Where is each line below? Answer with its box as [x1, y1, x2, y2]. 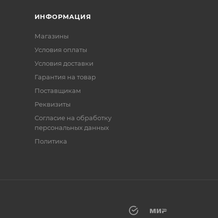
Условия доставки [34, 59, 93, 67]
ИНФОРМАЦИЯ [34, 13, 91, 20]
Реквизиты [34, 100, 71, 108]
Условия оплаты [34, 46, 87, 54]
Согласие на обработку [34, 114, 111, 122]
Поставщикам [34, 87, 81, 94]
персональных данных [34, 124, 109, 131]
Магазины [34, 32, 69, 40]
